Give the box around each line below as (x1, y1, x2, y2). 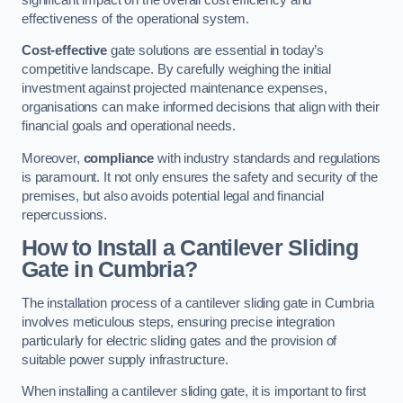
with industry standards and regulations (154, 150, 381, 166)
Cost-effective (22, 43, 107, 58)
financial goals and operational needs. (22, 119, 236, 134)
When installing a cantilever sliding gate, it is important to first (22, 384, 367, 399)
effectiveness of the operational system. (22, 11, 250, 26)
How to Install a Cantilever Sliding (22, 236, 358, 261)
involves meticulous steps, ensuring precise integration (22, 314, 336, 329)
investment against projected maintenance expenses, (22, 81, 327, 96)
